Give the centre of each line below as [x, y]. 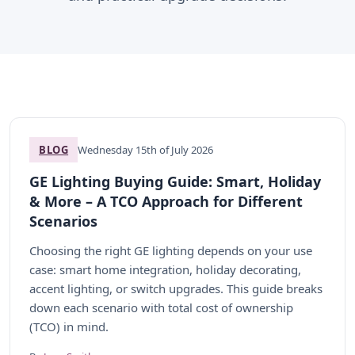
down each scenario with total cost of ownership [161, 307]
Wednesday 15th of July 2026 [146, 150]
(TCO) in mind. [69, 326]
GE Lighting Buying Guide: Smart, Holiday [175, 181]
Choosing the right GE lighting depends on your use [171, 250]
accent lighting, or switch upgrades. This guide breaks [176, 288]
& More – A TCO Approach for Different [166, 201]
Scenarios [63, 221]
